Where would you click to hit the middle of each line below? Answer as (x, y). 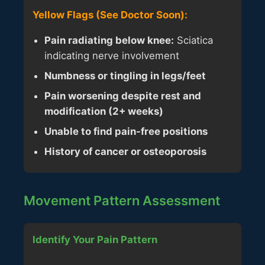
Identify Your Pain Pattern (95, 239)
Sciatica (193, 40)
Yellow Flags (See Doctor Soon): (110, 15)
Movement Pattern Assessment (122, 200)
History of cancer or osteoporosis (125, 151)
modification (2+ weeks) (104, 111)
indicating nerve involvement (112, 55)
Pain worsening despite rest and (123, 96)
